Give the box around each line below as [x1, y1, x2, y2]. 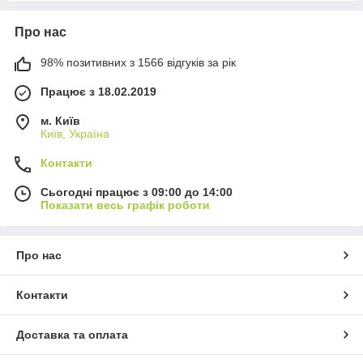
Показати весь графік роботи [41, 199, 210, 212]
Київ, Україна [41, 127, 109, 141]
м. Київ [41, 114, 80, 128]
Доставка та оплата [16, 328, 128, 342]
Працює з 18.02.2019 [41, 85, 156, 99]
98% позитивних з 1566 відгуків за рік [41, 56, 236, 70]
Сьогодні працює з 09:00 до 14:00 [41, 186, 233, 199]
